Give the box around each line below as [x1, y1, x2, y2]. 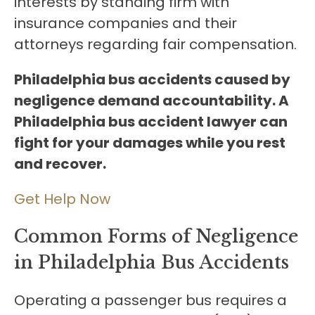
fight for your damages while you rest [14, 133, 285, 153]
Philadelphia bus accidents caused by [14, 70, 290, 90]
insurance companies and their [14, 13, 237, 34]
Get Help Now [14, 189, 110, 210]
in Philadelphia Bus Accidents [14, 252, 289, 274]
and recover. [14, 154, 106, 174]
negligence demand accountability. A [14, 91, 289, 111]
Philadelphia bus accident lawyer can [14, 112, 288, 132]
